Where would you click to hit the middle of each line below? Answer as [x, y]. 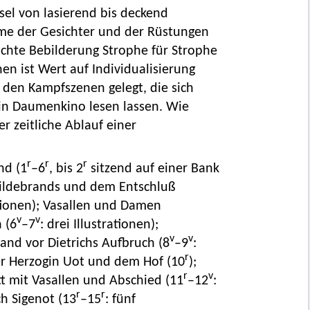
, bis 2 [66, 169]
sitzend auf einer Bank [153, 169]
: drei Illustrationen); [99, 225]
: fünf [120, 300]
